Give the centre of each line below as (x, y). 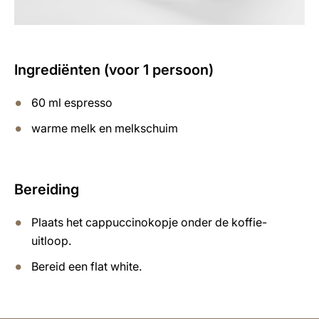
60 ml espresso (72, 102)
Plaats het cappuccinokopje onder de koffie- (149, 222)
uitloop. (51, 240)
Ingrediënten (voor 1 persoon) (114, 69)
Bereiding (47, 189)
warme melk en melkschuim (105, 128)
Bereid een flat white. (87, 266)
